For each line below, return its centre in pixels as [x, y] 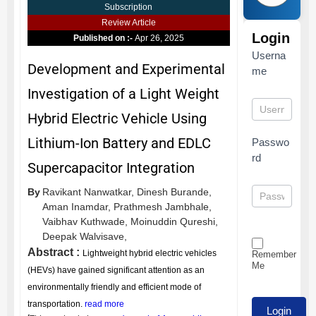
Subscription [129, 7]
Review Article [128, 23]
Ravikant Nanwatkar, [88, 192]
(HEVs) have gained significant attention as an [116, 270]
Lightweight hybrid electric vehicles [150, 253]
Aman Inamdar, [77, 207]
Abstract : [55, 252]
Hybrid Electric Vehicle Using [117, 119]
